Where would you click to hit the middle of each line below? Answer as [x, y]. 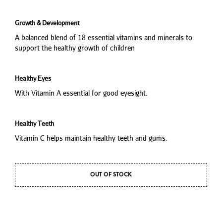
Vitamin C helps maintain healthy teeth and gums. [91, 138]
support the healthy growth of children [75, 48]
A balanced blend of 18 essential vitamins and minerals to [104, 38]
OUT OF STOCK [111, 175]
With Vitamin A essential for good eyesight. [81, 93]
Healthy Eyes [33, 79]
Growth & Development [47, 23]
